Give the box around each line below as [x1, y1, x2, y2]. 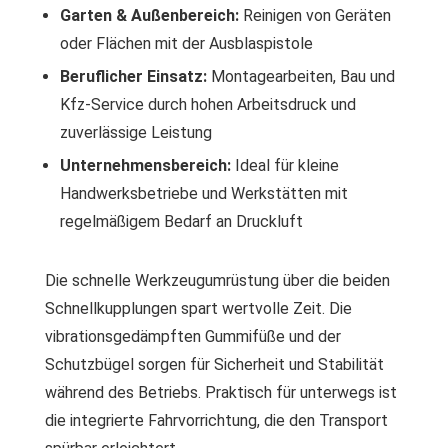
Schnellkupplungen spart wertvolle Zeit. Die [45, 299, 352, 318]
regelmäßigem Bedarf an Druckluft [60, 212, 303, 231]
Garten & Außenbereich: [60, 6, 239, 25]
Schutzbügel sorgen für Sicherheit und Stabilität [45, 355, 384, 374]
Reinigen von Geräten [239, 6, 391, 25]
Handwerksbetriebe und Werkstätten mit [60, 184, 348, 203]
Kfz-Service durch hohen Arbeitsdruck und [60, 95, 356, 114]
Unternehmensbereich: [60, 156, 231, 175]
